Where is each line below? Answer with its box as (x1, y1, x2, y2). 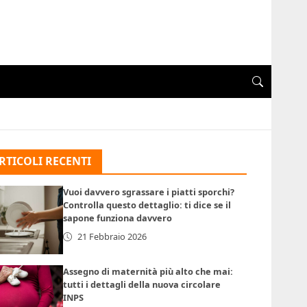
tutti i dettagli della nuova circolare (63, 278, 221, 291)
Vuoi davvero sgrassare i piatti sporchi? (63, 186, 235, 199)
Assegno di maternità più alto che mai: (63, 265, 234, 278)
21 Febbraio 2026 (77, 230, 147, 243)
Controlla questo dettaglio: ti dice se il (63, 199, 232, 212)
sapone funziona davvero (63, 212, 173, 225)
